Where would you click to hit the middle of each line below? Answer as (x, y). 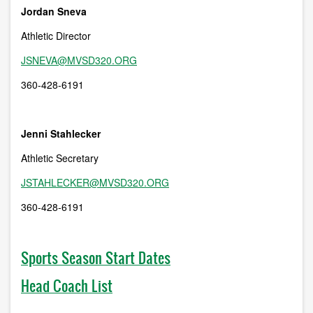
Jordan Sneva (54, 12)
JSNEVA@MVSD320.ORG (79, 60)
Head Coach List (67, 286)
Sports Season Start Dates (96, 258)
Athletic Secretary (60, 158)
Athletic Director (56, 36)
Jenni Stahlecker (61, 134)
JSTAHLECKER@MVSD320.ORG (95, 183)
